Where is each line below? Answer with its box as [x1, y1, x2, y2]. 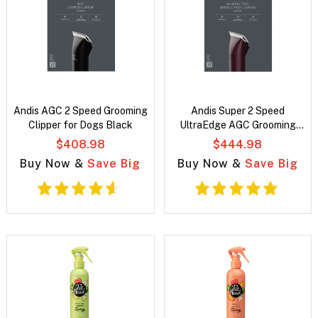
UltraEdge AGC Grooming [179, 119, 296, 131]
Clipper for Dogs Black [28, 119, 133, 131]
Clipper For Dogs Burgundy [175, 133, 300, 146]
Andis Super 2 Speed [190, 105, 285, 117]
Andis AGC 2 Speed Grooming [13, 105, 148, 117]
